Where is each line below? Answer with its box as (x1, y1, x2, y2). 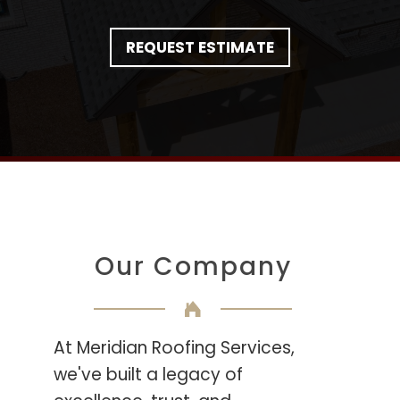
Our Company (94, 249, 293, 284)
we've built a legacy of (54, 362, 243, 387)
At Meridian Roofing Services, (54, 336, 295, 360)
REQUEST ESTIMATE (126, 37, 274, 58)
